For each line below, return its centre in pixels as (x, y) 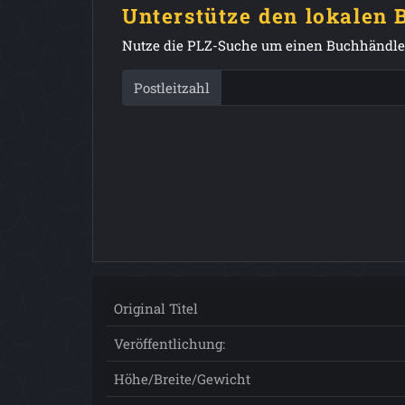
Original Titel (156, 308)
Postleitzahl (172, 88)
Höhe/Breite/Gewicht (182, 379)
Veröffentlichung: (170, 344)
